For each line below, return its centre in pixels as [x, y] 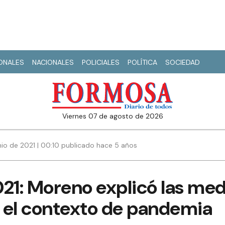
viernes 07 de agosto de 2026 [115, 116]
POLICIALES [101, 62]
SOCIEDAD [183, 62]
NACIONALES [53, 62]
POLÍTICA [142, 62]
